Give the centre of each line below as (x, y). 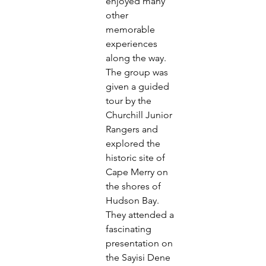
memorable (132, 30)
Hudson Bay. (134, 201)
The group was (138, 72)
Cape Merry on (137, 172)
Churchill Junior (139, 115)
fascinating (129, 229)
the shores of (134, 186)
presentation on (140, 243)
